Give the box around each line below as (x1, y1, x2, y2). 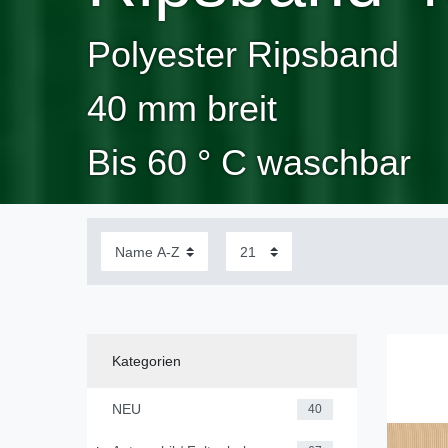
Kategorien (111, 352, 181, 369)
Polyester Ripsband (87, 34, 399, 76)
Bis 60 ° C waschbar (87, 142, 411, 184)
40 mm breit (87, 88, 277, 130)
